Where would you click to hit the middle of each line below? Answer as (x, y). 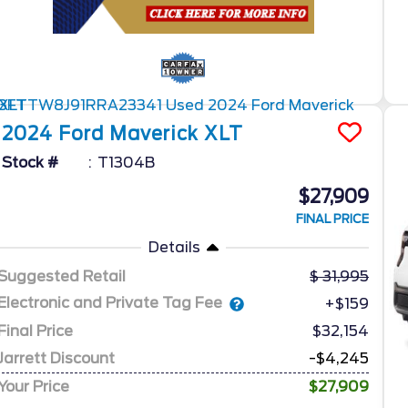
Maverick (154, 133)
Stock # (31, 162)
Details (174, 247)
